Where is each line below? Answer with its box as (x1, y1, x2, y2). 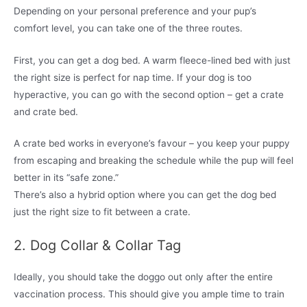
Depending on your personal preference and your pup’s (14, 5, 256, 16)
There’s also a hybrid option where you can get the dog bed (14, 189, 276, 201)
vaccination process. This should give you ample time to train (14, 288, 284, 300)
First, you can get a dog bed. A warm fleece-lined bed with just (14, 54, 291, 66)
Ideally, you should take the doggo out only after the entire (14, 271, 273, 283)
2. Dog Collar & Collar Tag (14, 237, 181, 254)
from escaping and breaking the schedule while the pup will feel (14, 155, 293, 167)
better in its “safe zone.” (14, 172, 119, 184)
